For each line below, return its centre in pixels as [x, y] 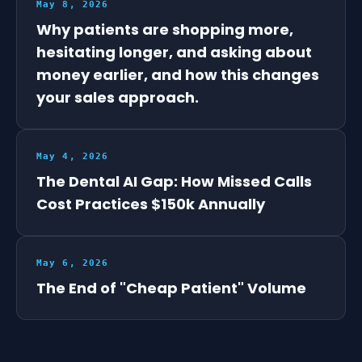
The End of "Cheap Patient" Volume [171, 288]
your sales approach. [118, 97]
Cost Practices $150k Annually [151, 204]
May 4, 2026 [73, 156]
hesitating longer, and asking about [174, 52]
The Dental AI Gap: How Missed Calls [174, 181]
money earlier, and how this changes [178, 74]
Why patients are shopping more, [165, 29]
